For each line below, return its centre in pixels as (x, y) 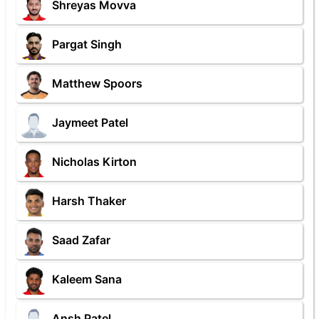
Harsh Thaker (89, 201)
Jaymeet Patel (90, 123)
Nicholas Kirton (94, 162)
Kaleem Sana (87, 279)
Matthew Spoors (97, 84)
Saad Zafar (81, 240)
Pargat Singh (87, 45)
